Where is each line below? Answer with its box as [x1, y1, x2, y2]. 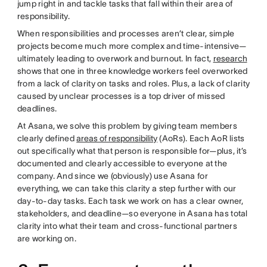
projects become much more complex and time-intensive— [17, 41, 247, 51]
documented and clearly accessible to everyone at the [17, 159, 228, 168]
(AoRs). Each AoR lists [157, 133, 245, 143]
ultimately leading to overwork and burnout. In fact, [17, 54, 213, 63]
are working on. [17, 234, 76, 243]
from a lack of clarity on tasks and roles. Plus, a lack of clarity [17, 79, 250, 88]
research [213, 54, 247, 63]
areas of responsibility [76, 133, 158, 143]
